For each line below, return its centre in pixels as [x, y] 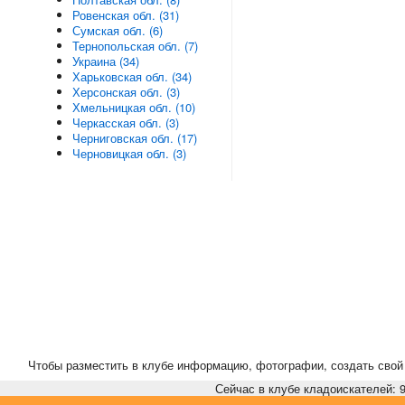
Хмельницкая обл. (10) [134, 107]
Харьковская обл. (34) [132, 76]
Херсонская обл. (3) [127, 92]
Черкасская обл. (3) [126, 122]
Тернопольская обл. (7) [136, 46]
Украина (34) [106, 61]
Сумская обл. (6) [118, 30]
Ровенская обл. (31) [126, 15]
